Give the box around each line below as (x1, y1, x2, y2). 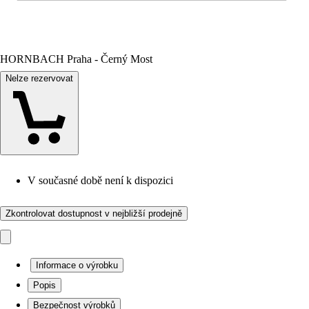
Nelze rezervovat (6, 73, 73, 83)
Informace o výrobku (36, 260, 118, 270)
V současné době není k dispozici (28, 175, 173, 186)
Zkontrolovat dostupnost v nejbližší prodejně (6, 208, 182, 219)
